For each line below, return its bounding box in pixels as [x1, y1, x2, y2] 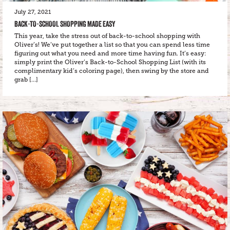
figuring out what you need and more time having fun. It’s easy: [14, 50, 206, 57]
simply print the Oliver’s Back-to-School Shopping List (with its [14, 59, 206, 66]
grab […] [14, 76, 38, 83]
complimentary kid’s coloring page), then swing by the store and [14, 67, 209, 74]
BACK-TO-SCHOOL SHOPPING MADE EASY [14, 19, 116, 29]
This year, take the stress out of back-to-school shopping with [14, 32, 200, 40]
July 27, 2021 [14, 9, 51, 15]
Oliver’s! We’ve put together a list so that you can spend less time [14, 41, 210, 48]
